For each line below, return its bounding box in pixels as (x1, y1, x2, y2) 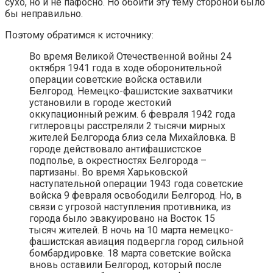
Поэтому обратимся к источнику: (5, 29, 154, 41)
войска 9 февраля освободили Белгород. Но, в (29, 189, 242, 201)
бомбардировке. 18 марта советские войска (29, 247, 231, 259)
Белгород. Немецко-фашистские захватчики (29, 85, 233, 97)
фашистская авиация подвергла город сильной (29, 235, 244, 247)
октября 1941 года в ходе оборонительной (29, 62, 222, 74)
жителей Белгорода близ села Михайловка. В (29, 131, 236, 143)
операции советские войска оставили (29, 73, 202, 85)
